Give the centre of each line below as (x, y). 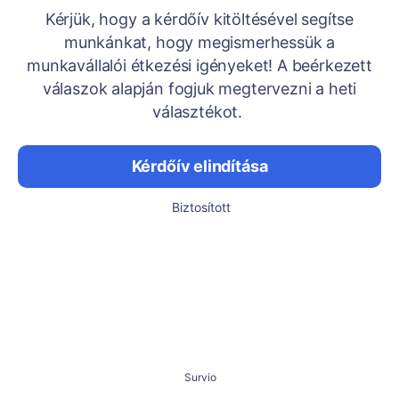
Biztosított (201, 207)
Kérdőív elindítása (199, 166)
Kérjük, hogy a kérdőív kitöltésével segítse (199, 19)
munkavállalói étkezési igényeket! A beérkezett (199, 65)
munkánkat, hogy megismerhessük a (199, 42)
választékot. (199, 112)
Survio (200, 377)
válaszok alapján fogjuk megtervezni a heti (199, 89)
